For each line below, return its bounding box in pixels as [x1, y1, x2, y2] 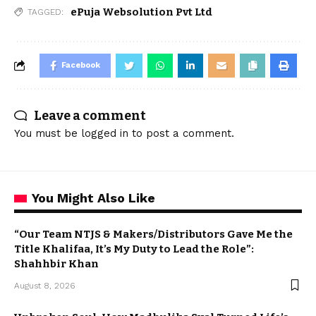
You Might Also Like [32, 190, 155, 205]
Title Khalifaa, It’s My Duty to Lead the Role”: [14, 242, 254, 255]
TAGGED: [28, 6, 63, 17]
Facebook [61, 60, 100, 70]
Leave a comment [34, 107, 146, 123]
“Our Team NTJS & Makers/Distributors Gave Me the [14, 227, 293, 241]
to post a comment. [128, 126, 234, 140]
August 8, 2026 [14, 280, 75, 291]
